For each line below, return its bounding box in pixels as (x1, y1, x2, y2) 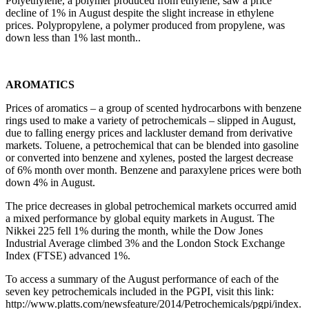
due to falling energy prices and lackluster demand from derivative (6, 126, 292, 139)
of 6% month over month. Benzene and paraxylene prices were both (6, 163, 301, 176)
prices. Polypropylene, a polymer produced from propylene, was (6, 19, 285, 31)
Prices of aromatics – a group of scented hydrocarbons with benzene (6, 101, 301, 114)
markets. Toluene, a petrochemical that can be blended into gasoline (6, 139, 299, 151)
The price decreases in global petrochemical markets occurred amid (6, 199, 297, 212)
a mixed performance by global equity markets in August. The (6, 212, 275, 224)
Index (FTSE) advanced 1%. (6, 249, 136, 261)
